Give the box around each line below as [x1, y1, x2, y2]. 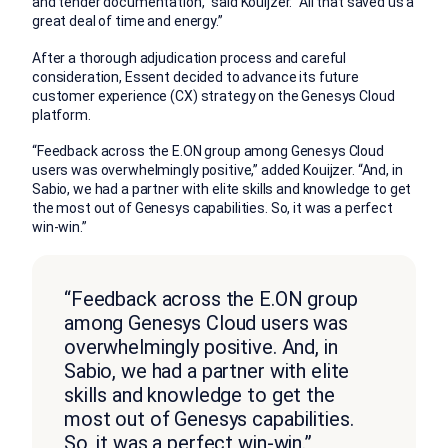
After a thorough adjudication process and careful [32, 49, 347, 66]
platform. [32, 106, 91, 123]
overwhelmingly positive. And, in [64, 334, 338, 359]
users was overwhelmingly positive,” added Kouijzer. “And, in [32, 162, 403, 179]
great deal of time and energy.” [32, 13, 223, 30]
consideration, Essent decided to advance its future [32, 68, 359, 85]
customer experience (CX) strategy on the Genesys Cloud [32, 87, 395, 104]
